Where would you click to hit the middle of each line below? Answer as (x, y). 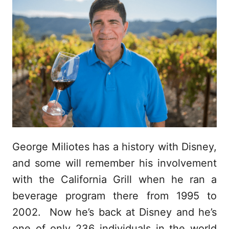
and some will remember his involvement (114, 163)
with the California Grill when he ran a (114, 179)
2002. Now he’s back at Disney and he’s (114, 212)
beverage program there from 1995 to (114, 196)
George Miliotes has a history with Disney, (114, 146)
